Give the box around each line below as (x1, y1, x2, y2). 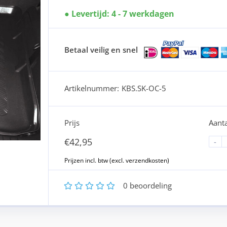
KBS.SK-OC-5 (121, 83, 166, 93)
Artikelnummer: (64, 83, 119, 93)
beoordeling (127, 180, 172, 191)
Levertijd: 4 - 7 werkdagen (71, 8, 174, 19)
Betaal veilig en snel (64, 45, 138, 55)
